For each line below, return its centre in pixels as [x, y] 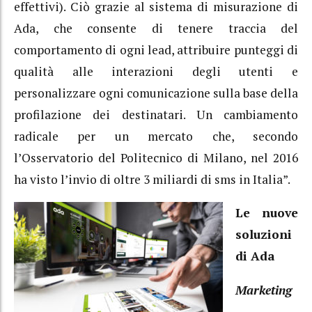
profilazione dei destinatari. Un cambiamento [156, 114]
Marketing [263, 290]
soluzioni [263, 235]
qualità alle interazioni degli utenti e [156, 71]
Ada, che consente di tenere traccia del [156, 28]
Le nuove [266, 213]
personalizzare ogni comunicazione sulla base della [156, 93]
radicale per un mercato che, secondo [156, 136]
